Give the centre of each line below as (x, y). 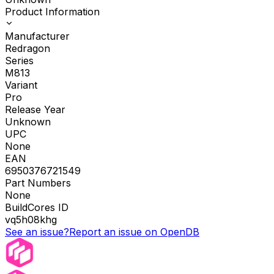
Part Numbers (38, 183)
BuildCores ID (37, 208)
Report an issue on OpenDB (134, 232)
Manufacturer (37, 36)
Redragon (28, 49)
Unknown (28, 122)
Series (19, 61)
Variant (21, 85)
